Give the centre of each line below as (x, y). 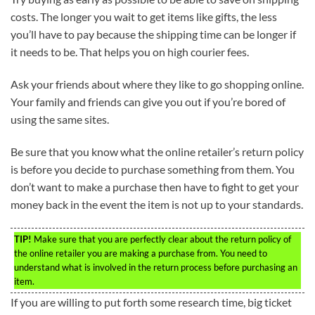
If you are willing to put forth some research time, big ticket (151, 302)
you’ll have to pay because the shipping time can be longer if (153, 34)
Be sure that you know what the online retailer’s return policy (157, 151)
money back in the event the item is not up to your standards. (157, 204)
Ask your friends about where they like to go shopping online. (157, 84)
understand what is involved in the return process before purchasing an (156, 267)
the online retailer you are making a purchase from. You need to (141, 253)
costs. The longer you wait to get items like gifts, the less (144, 17)
